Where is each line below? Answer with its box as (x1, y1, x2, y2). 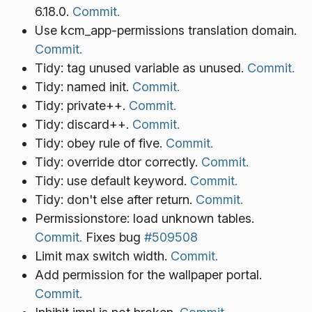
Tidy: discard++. (34, 117, 132, 132)
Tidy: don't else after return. (34, 192, 196, 208)
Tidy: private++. (34, 98, 129, 114)
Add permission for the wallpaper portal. (34, 267, 262, 283)
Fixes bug (81, 230, 144, 245)
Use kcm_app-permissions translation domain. (34, 23, 297, 38)
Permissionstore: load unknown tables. (34, 211, 254, 226)
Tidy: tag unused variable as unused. (34, 61, 247, 76)
